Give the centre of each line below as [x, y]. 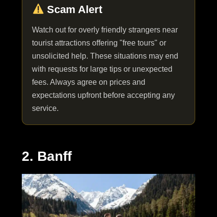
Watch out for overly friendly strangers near [105, 30]
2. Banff [47, 156]
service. [45, 108]
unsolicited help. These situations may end [105, 56]
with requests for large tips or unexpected [102, 69]
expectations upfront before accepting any [103, 95]
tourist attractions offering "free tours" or [99, 43]
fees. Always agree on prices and [89, 82]
